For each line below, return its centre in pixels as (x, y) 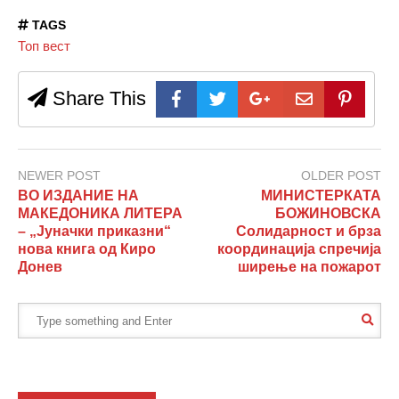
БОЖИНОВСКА (328, 214)
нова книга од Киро (87, 249)
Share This (97, 99)
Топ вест (44, 46)
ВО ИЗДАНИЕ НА (78, 196)
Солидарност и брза (309, 232)
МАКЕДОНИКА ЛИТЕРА (100, 214)
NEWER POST (59, 176)
